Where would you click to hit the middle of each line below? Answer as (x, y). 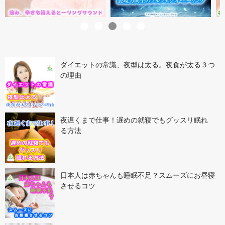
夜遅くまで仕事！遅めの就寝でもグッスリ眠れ (134, 120)
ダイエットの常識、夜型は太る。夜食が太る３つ (138, 65)
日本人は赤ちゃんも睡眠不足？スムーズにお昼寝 (138, 175)
